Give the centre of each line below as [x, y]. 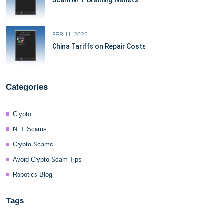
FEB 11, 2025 [70, 35]
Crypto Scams [33, 144]
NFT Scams [30, 129]
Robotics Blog [32, 174]
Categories [27, 87]
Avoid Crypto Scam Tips [47, 159]
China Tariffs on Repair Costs [99, 46]
